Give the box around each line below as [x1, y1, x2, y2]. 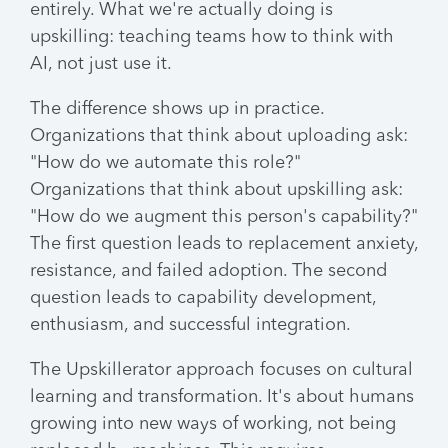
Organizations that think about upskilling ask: [30, 181, 403, 199]
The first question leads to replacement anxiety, [30, 235, 418, 253]
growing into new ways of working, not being [30, 415, 396, 433]
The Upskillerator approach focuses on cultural [30, 361, 413, 379]
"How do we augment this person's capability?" [30, 208, 418, 226]
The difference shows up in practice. [30, 100, 324, 118]
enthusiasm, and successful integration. [30, 316, 351, 334]
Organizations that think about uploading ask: [30, 127, 408, 145]
